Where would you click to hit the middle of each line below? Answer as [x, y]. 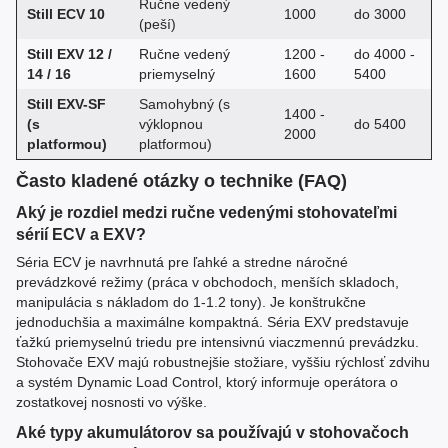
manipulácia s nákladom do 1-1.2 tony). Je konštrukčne [191, 301]
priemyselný [177, 73]
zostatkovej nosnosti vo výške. [111, 401]
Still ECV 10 [66, 13]
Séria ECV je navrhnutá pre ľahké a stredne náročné [182, 261]
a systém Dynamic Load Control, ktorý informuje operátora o [207, 381]
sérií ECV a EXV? [81, 233]
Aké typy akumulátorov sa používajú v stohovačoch [212, 432]
